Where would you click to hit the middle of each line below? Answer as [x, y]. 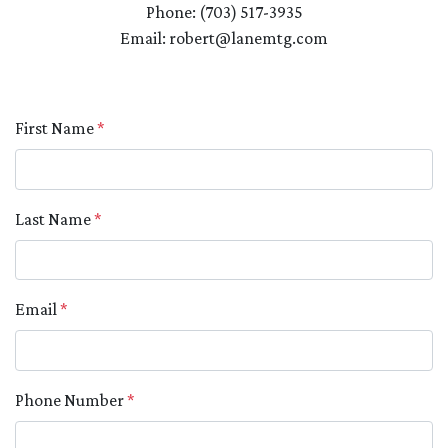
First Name [56, 128]
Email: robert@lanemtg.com [224, 38]
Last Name [54, 218]
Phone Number [71, 399]
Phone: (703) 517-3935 [224, 12]
